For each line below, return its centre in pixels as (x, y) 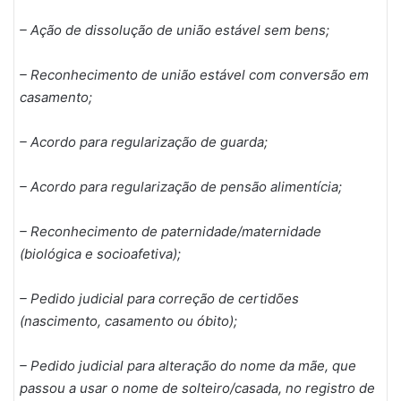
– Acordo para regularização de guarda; (144, 142)
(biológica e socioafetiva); (100, 254)
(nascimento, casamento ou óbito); (128, 321)
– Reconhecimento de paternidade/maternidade (171, 232)
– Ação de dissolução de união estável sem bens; (175, 30)
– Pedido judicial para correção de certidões (159, 299)
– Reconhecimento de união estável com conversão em (194, 75)
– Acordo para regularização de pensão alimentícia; (181, 187)
